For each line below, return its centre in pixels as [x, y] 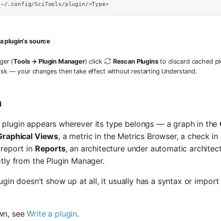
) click [94, 61]
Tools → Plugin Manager [49, 61]
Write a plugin [52, 213]
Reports [50, 148]
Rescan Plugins [135, 61]
